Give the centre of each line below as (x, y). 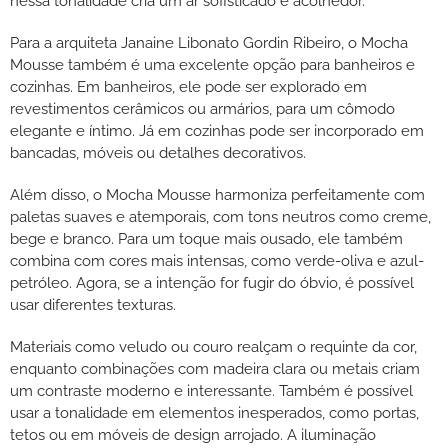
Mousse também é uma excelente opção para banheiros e (212, 65)
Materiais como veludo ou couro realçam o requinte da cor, (213, 347)
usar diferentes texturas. (95, 305)
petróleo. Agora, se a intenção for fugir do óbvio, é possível (212, 283)
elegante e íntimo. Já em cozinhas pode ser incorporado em (217, 131)
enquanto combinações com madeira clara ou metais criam (215, 369)
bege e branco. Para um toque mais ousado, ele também (206, 239)
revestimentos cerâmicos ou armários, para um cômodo (202, 109)
